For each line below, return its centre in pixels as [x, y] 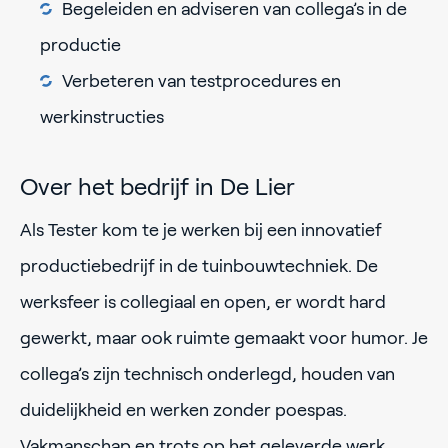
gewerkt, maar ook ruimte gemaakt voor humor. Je [224, 337]
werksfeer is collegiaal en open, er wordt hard [203, 301]
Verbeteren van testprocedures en [201, 81]
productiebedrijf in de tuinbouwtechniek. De [199, 265]
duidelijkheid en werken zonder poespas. [183, 409]
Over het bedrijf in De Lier [157, 186]
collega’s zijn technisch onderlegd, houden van [207, 373]
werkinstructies [102, 117]
